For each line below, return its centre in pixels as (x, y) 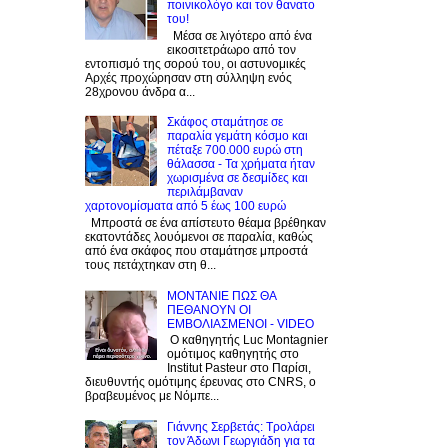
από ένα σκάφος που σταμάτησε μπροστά (196, 250)
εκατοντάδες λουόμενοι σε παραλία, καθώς (199, 236)
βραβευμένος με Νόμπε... (152, 395)
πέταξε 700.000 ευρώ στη (234, 150)
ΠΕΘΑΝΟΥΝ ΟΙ (208, 309)
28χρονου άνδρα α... (140, 91)
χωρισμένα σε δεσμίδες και (237, 178)
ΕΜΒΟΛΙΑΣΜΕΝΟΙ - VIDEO (240, 323)
